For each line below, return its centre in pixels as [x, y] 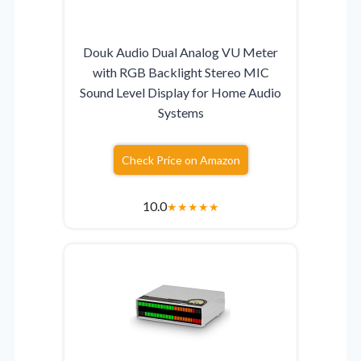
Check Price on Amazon [180, 160]
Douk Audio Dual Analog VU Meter [180, 52]
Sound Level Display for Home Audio [180, 92]
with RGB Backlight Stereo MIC [180, 72]
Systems [180, 112]
